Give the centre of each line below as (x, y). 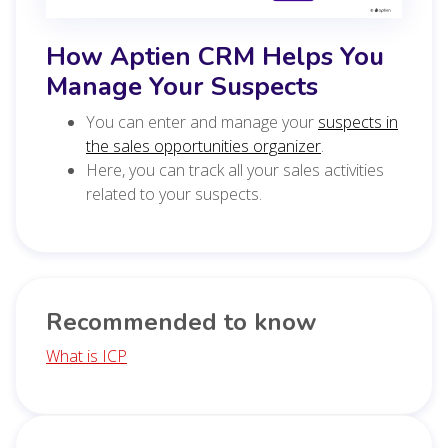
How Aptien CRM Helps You (215, 56)
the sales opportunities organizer (203, 145)
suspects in (358, 121)
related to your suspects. (174, 193)
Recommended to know (181, 321)
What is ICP (86, 355)
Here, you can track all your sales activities (235, 169)
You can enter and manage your (202, 121)
